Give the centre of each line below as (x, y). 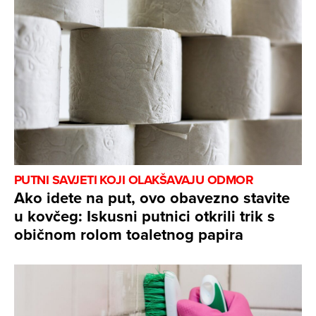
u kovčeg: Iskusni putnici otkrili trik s (145, 216)
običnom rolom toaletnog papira (129, 235)
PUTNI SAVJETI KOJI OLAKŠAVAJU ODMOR (134, 180)
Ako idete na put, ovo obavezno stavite (152, 198)
